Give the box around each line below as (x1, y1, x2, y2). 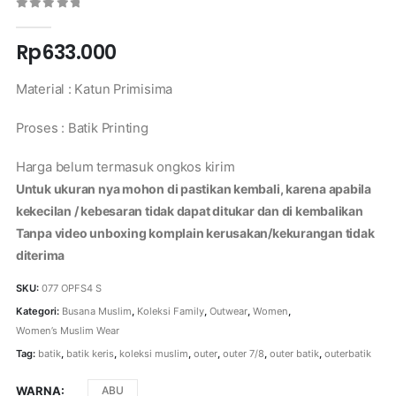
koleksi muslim (118, 346, 188, 360)
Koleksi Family (136, 304, 204, 317)
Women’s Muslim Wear (15, 324, 119, 337)
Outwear (209, 304, 247, 317)
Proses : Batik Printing (15, 120, 148, 137)
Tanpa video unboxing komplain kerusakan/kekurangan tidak (15, 225, 375, 240)
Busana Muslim (61, 304, 132, 317)
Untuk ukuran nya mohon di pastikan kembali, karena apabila (15, 180, 371, 196)
